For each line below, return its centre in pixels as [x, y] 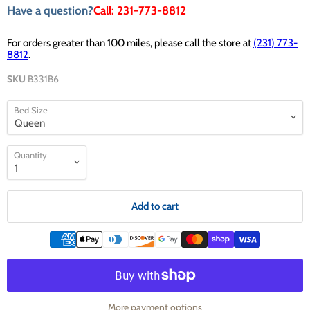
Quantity [30, 155]
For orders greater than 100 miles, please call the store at [130, 43]
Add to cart [155, 206]
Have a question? [50, 11]
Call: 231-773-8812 [140, 11]
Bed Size [31, 110]
